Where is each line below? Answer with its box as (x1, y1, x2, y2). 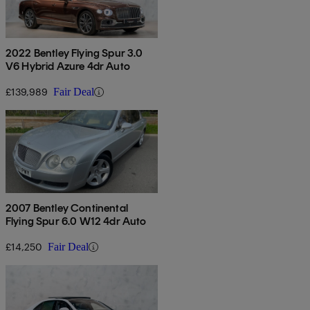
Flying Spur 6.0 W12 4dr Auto (6, 215, 147, 228)
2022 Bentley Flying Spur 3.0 (6, 46, 143, 60)
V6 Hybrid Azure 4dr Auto (6, 60, 130, 73)
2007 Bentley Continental (6, 201, 128, 215)
